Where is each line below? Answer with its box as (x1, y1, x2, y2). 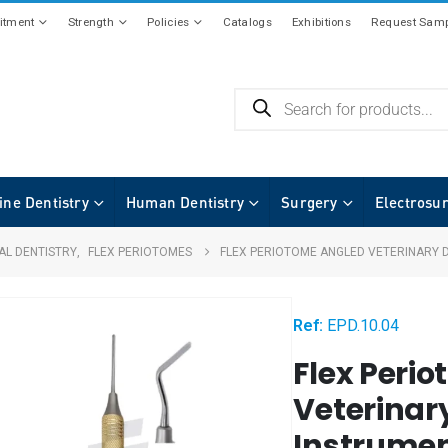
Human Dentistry (126, 192, 245, 211)
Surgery (281, 192, 338, 211)
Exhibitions (291, 15, 351, 29)
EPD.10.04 (327, 316, 400, 336)
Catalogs (222, 15, 272, 29)
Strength (67, 15, 114, 29)
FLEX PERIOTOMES (88, 244, 192, 259)
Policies (147, 15, 190, 29)
